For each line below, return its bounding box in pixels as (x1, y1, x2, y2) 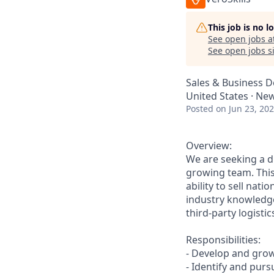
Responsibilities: (186, 233, 261, 246)
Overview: (186, 139, 232, 152)
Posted (186, 103, 213, 114)
